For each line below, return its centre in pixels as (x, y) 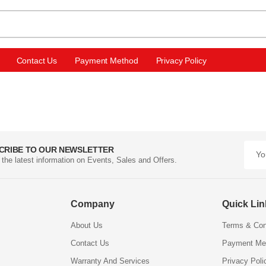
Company (92, 204)
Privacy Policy (181, 60)
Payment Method (107, 60)
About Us (86, 226)
